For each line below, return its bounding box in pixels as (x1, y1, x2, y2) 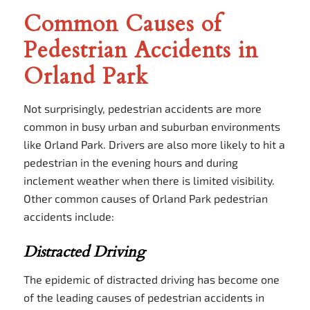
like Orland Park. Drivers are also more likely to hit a (23, 137, 285, 151)
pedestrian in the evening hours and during (23, 155, 238, 169)
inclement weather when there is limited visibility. (23, 173, 275, 187)
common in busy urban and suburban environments (23, 119, 280, 133)
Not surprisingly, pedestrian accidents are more (23, 101, 262, 115)
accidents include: (23, 209, 114, 223)
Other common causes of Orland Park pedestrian (23, 191, 268, 205)
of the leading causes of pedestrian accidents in (23, 290, 264, 304)
